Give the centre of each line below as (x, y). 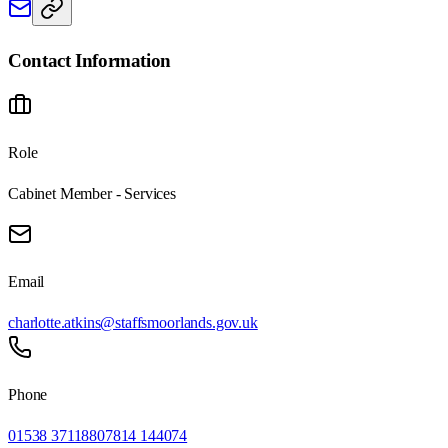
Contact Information (89, 60)
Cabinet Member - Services (92, 194)
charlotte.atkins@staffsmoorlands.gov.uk (133, 323)
